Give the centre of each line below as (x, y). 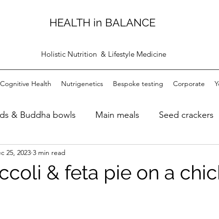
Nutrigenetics (82, 84)
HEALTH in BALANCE (104, 22)
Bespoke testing (138, 84)
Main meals (117, 115)
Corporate (189, 84)
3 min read (49, 152)
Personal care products (139, 154)
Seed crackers (186, 115)
